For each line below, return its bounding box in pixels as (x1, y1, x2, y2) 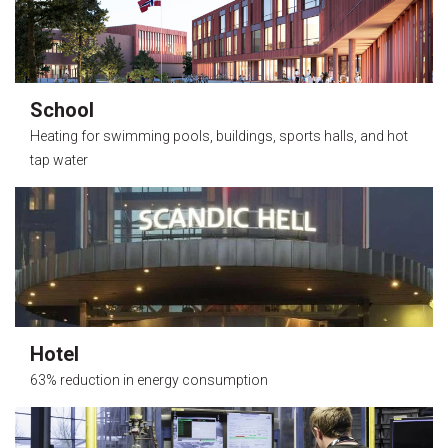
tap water (30, 152, 88, 168)
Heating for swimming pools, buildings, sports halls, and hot (30, 128, 408, 144)
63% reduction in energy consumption (30, 372, 268, 388)
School (30, 98, 94, 122)
